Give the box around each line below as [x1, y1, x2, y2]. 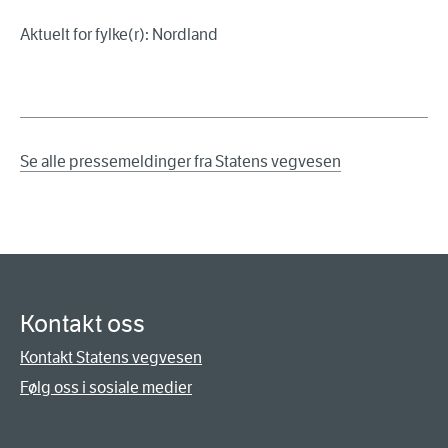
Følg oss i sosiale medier [20, 378, 192, 398]
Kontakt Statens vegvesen [20, 348, 202, 368]
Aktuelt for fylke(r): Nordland [20, 25, 218, 45]
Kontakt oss [20, 309, 145, 340]
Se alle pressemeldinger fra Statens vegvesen [20, 152, 341, 172]
